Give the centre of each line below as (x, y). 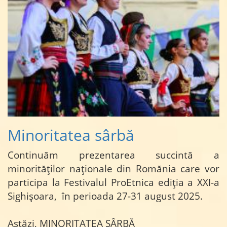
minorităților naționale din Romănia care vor (113, 169)
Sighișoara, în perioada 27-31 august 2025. (106, 196)
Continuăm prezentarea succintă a (113, 155)
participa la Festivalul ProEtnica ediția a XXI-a (113, 183)
